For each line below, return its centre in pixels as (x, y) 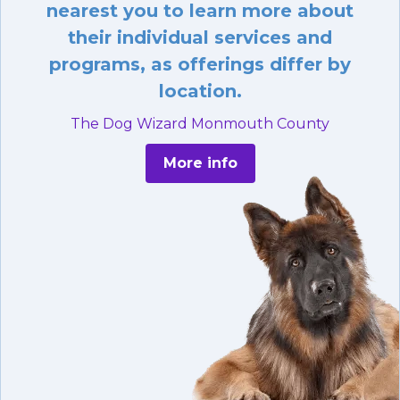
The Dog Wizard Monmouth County (200, 124)
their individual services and (200, 38)
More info (200, 163)
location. (200, 92)
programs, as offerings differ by (200, 65)
